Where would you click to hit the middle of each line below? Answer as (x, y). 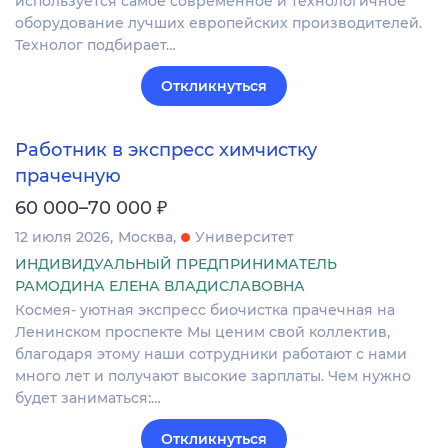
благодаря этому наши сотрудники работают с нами (211, 353)
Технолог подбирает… (95, 45)
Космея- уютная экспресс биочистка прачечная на (205, 309)
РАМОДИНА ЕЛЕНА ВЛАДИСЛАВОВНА (160, 285)
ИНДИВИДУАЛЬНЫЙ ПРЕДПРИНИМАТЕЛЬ (176, 263)
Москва (145, 236)
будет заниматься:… (88, 397)
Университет (244, 236)
